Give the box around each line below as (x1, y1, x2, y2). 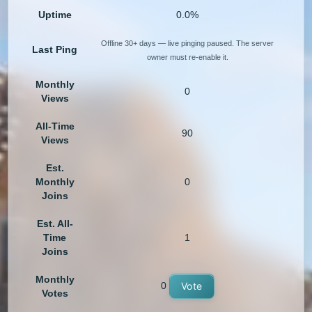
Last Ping (32, 44, 78, 56)
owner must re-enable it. (146, 53, 228, 62)
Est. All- (36, 218, 73, 230)
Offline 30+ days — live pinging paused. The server (101, 39, 274, 48)
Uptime (38, 9, 72, 21)
